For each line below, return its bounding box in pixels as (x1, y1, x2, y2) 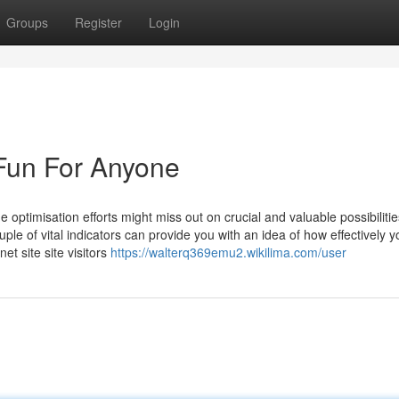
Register (75, 13, 122, 31)
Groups (6, 13, 48, 31)
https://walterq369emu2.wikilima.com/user (110, 243, 346, 261)
